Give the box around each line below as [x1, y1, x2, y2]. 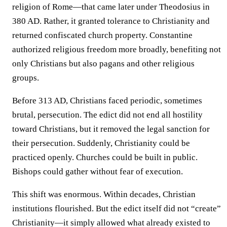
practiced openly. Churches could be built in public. [12, 152, 198, 162]
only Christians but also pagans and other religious [12, 58, 195, 68]
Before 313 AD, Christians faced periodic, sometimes [12, 95, 202, 105]
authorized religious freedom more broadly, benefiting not [12, 44, 221, 54]
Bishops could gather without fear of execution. [12, 166, 183, 176]
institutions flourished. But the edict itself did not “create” [12, 203, 221, 213]
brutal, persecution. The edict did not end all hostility [12, 109, 203, 120]
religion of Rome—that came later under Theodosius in [12, 2, 210, 12]
